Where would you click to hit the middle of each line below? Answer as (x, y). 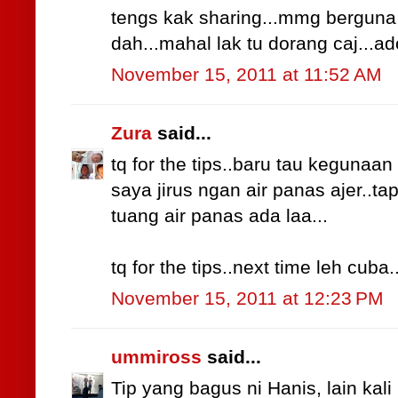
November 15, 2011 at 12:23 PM (247, 299)
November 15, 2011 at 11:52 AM (247, 75)
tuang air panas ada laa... (219, 216)
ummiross (156, 358)
